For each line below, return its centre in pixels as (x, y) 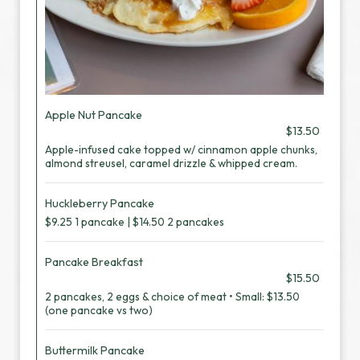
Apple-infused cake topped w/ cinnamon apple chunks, (181, 149)
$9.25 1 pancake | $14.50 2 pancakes (135, 222)
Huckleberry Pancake (100, 203)
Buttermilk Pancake (95, 350)
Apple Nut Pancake (94, 115)
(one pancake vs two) (99, 310)
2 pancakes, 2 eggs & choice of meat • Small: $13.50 (172, 297)
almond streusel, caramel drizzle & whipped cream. (171, 163)
